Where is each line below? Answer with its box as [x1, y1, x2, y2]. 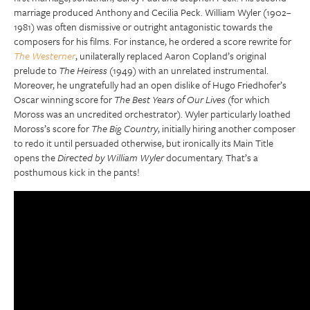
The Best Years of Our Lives [114, 91, 226, 107]
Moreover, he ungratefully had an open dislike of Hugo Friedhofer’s [14, 77, 286, 92]
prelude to [14, 62, 59, 77]
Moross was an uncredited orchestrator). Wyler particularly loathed [14, 106, 291, 121]
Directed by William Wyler [57, 149, 164, 165]
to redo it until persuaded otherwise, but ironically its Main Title [14, 135, 273, 150]
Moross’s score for [14, 120, 91, 136]
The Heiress [59, 62, 107, 77]
